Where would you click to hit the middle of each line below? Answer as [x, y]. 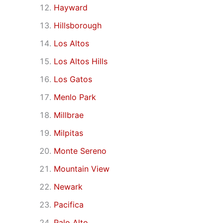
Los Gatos [73, 79]
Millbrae [69, 115]
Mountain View [82, 169]
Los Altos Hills [81, 61]
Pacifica [69, 205]
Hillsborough [78, 26]
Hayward [71, 8]
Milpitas [68, 133]
